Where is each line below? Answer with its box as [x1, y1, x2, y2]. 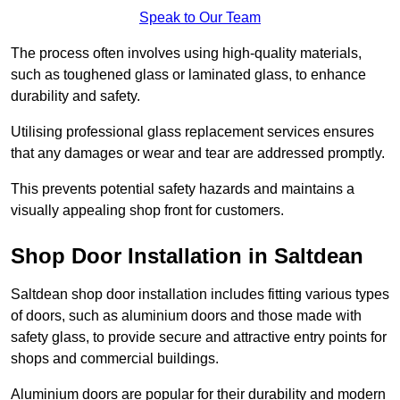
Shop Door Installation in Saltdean [11, 243, 363, 268]
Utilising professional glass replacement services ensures [11, 123, 374, 139]
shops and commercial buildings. [11, 350, 219, 366]
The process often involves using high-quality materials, [11, 45, 362, 61]
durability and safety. [11, 87, 140, 104]
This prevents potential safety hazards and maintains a [11, 180, 354, 196]
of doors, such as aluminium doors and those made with [11, 307, 362, 323]
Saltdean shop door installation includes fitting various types [11, 286, 389, 302]
